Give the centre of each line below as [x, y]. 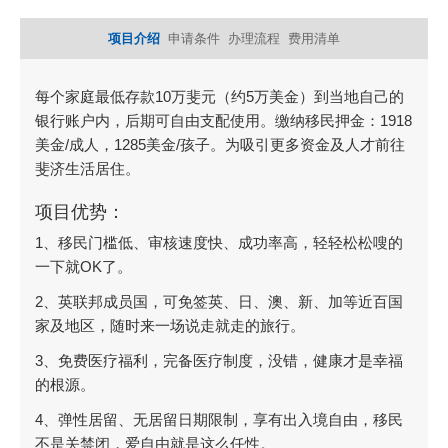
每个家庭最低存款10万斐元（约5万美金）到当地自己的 [219, 96]
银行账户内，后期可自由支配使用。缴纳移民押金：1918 [223, 120]
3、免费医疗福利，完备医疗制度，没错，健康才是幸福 [219, 360]
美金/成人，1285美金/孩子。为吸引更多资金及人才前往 [220, 144]
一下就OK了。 [83, 266]
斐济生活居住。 [87, 168]
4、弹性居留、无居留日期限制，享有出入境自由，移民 [219, 419]
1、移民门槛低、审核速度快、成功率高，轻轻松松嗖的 [219, 242]
